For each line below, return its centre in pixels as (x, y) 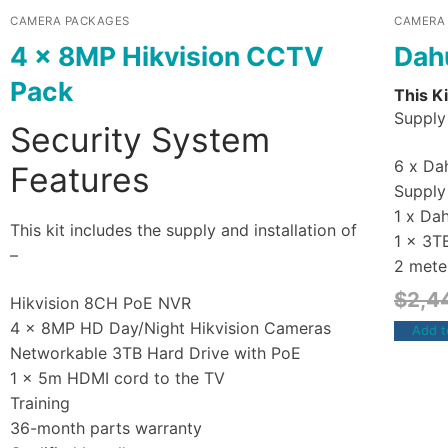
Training (40, 402)
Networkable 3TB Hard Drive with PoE (155, 352)
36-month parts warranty (106, 427)
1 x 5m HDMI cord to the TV (117, 377)
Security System (140, 140)
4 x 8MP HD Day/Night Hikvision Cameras (170, 327)
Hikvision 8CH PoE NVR (100, 302)
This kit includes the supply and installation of (183, 230)
